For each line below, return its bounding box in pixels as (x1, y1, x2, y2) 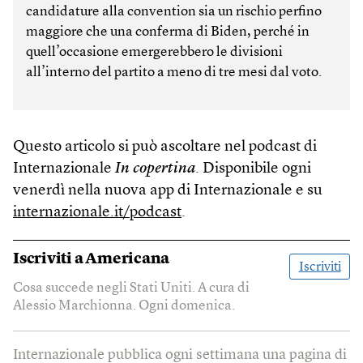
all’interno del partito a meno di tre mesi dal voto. (26, 65, 322, 79)
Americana (85, 251, 170, 267)
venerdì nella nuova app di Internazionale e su (13, 182, 322, 199)
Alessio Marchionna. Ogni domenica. (13, 298, 235, 313)
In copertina (115, 160, 195, 177)
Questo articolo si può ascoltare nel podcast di (13, 139, 317, 155)
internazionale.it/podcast (13, 204, 181, 220)
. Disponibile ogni (195, 160, 311, 177)
